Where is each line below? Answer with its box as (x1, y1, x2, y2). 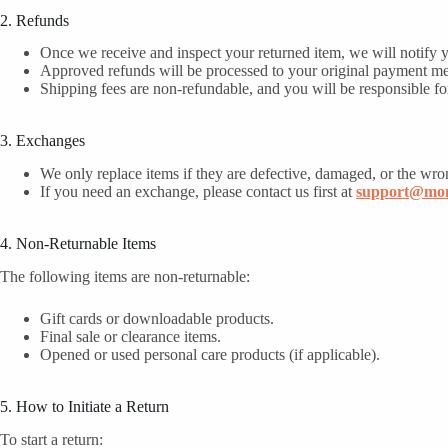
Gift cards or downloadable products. (40, 309, 274, 327)
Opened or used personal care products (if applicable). (40, 345, 380, 363)
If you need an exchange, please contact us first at (40, 183, 356, 201)
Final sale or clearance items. (40, 327, 221, 345)
